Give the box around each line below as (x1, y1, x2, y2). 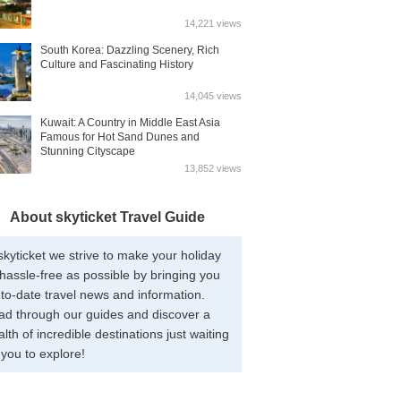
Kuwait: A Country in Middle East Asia (40, 116, 221, 129)
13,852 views (184, 163, 243, 174)
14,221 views (184, 18, 243, 29)
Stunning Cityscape (40, 145, 136, 158)
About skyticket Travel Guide (10, 209, 206, 225)
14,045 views (184, 90, 243, 101)
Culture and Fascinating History (40, 58, 194, 71)
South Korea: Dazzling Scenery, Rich (40, 44, 220, 56)
